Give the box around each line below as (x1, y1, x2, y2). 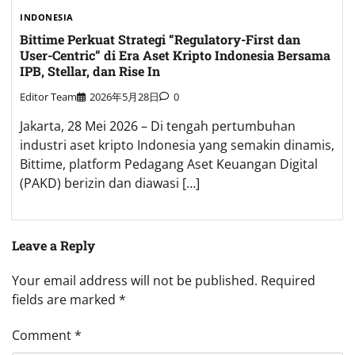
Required (261, 272, 315, 290)
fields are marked (12, 291, 119, 309)
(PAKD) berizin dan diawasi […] (20, 174, 200, 193)
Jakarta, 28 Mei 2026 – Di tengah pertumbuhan (20, 117, 296, 136)
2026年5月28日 (90, 90, 159, 105)
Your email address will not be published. (12, 272, 258, 290)
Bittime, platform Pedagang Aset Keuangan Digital (20, 155, 318, 174)
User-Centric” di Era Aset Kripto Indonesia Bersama (20, 46, 330, 63)
